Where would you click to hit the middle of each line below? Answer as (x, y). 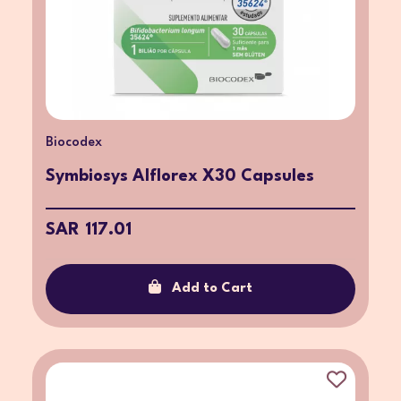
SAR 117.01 (89, 230)
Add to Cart (212, 288)
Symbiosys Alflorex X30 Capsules (180, 176)
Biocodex (74, 142)
